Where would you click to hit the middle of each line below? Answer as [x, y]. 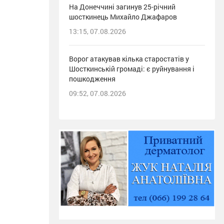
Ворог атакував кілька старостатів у [129, 59]
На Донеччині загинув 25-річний [122, 7]
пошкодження [92, 79]
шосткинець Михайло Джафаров [123, 17]
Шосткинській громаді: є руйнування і [132, 69]
